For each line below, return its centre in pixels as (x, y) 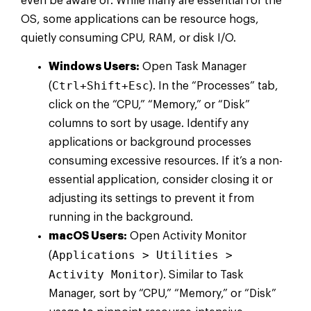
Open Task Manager (193, 67)
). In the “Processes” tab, (214, 86)
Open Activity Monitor (187, 236)
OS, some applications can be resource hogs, (140, 19)
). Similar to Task (202, 275)
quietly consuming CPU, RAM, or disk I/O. (128, 38)
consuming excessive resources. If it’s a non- (166, 161)
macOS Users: (88, 236)
